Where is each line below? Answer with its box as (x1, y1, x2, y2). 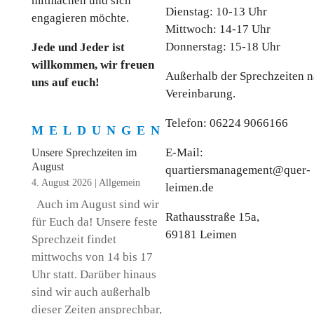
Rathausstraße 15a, (165, 210, 259, 224)
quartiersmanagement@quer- (165, 163, 310, 177)
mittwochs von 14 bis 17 (31, 250, 153, 264)
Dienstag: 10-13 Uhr (165, 4, 267, 18)
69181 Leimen (165, 227, 237, 241)
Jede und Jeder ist (31, 41, 125, 54)
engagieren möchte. (31, 11, 129, 25)
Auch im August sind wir (31, 198, 159, 211)
